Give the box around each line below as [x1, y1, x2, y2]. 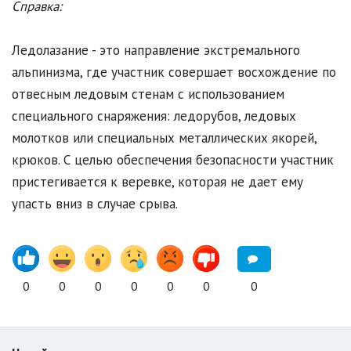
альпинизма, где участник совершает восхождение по [12, 63, 336, 81]
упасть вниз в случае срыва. [12, 195, 178, 213]
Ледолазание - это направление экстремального [12, 42, 300, 60]
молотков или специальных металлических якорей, [12, 129, 317, 147]
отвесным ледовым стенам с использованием [12, 85, 284, 103]
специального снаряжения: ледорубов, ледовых [12, 107, 296, 125]
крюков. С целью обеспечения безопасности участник [12, 151, 334, 169]
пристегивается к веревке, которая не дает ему [12, 173, 303, 191]
